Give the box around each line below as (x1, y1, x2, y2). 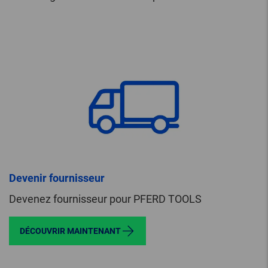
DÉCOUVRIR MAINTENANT (20, 226, 121, 236)
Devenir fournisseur (9, 172, 105, 185)
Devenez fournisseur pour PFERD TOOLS (9, 193, 202, 206)
